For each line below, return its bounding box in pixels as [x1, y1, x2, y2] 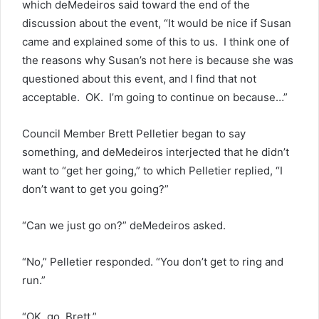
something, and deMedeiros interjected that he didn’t [22, 145, 289, 159]
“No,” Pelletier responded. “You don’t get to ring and [22, 255, 283, 268]
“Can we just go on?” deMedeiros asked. [22, 219, 226, 232]
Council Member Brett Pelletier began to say [22, 127, 246, 140]
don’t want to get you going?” [22, 182, 169, 196]
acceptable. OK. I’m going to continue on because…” [22, 90, 288, 104]
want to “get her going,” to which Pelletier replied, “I [22, 164, 283, 177]
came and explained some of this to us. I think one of [22, 35, 289, 48]
